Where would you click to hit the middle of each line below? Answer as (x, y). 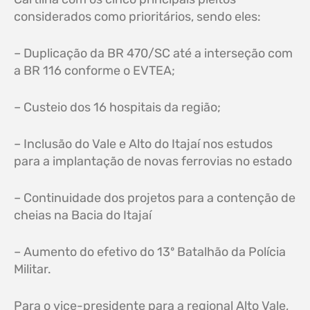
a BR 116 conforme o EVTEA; (94, 71)
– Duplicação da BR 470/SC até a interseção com (153, 54)
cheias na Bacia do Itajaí (83, 216)
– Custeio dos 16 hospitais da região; (117, 108)
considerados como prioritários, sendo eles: (137, 17)
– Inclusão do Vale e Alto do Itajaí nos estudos (143, 144)
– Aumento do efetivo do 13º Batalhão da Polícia (150, 252)
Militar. (33, 270)
